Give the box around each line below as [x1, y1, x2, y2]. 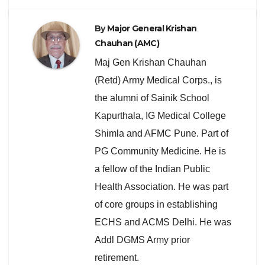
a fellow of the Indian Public [95, 164, 210, 174]
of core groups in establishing [95, 199, 218, 210]
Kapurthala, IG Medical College [95, 111, 226, 121]
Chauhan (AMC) [95, 38, 159, 49]
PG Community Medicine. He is [95, 146, 226, 157]
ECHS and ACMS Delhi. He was [95, 217, 231, 228]
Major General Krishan [106, 23, 197, 34]
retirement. [95, 253, 139, 263]
